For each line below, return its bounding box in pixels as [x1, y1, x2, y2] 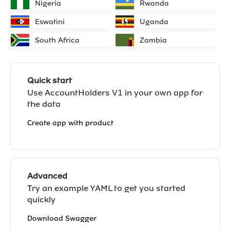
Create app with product [27, 118, 113, 128]
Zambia [139, 35, 167, 45]
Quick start [27, 75, 72, 86]
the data [27, 99, 61, 109]
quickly [27, 194, 55, 205]
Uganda [139, 16, 168, 27]
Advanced [27, 170, 67, 181]
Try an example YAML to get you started [27, 183, 185, 194]
